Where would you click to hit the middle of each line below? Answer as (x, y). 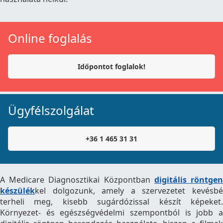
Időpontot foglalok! (111, 66)
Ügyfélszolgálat (51, 110)
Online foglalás (50, 38)
